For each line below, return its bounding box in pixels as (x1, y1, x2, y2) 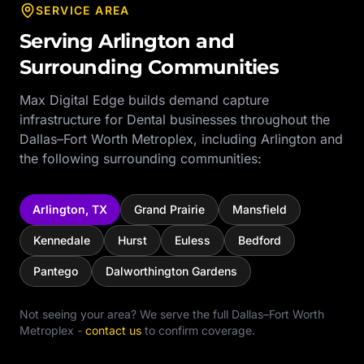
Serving (19, 29, 99, 53)
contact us (85, 323, 141, 337)
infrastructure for (19, 111, 127, 128)
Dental (127, 111, 166, 128)
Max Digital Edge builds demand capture (19, 92, 269, 108)
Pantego (33, 264, 78, 278)
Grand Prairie (134, 202, 205, 216)
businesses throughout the (166, 111, 330, 128)
